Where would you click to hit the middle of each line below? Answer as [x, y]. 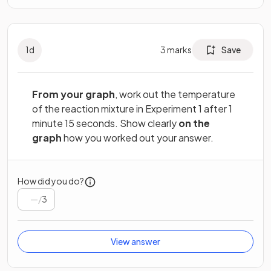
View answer [135, 242]
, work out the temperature [175, 94]
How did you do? [51, 181]
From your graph [73, 94]
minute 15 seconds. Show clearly [105, 123]
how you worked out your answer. [138, 137]
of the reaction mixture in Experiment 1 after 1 [132, 108]
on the [194, 123]
